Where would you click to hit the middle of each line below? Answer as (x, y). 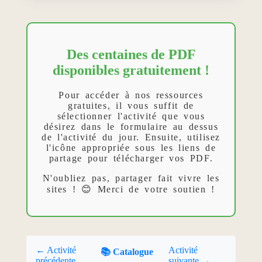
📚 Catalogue (127, 251)
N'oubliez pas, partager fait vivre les (131, 178)
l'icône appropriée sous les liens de (131, 147)
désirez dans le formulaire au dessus (131, 126)
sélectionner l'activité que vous (131, 116)
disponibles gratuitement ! (131, 70)
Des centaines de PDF (131, 54)
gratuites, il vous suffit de (131, 105)
